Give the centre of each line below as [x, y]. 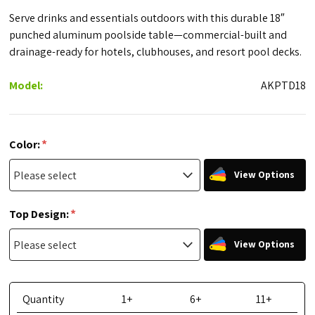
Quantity [44, 300]
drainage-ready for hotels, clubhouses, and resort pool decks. [156, 52]
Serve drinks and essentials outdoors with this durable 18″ [147, 18]
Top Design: [40, 214]
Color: [26, 144]
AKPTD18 [283, 86]
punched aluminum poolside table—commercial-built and [148, 35]
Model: [26, 86]
